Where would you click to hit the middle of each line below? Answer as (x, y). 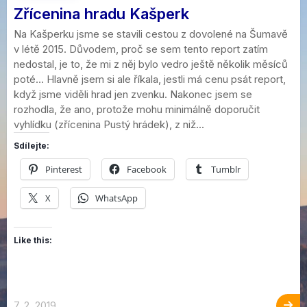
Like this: (33, 240)
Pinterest (64, 169)
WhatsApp (116, 198)
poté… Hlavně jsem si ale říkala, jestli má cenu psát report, (150, 79)
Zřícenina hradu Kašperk (101, 13)
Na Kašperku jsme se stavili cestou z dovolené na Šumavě (151, 34)
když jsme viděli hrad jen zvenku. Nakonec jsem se (133, 94)
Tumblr (226, 169)
